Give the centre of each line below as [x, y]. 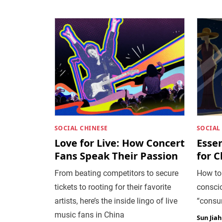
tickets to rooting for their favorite [112, 187]
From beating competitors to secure [116, 173]
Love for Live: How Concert [119, 143]
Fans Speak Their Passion [116, 156]
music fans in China [89, 215]
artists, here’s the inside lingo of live [116, 201]
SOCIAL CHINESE [81, 128]
